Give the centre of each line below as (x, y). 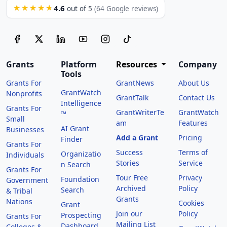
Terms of (193, 153)
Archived (131, 188)
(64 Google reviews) (126, 9)
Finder (72, 139)
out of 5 (80, 9)
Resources (137, 65)
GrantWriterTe (140, 112)
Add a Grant (137, 138)
